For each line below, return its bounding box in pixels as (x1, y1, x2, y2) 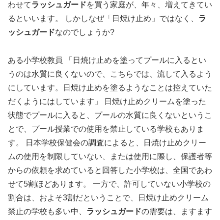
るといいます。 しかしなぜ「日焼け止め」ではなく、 (8, 14, 198, 23)
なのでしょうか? (55, 28, 114, 37)
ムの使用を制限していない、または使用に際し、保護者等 (8, 152, 212, 161)
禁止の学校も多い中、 (8, 207, 86, 216)
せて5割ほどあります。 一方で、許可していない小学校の (8, 179, 211, 188)
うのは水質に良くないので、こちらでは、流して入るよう (8, 69, 212, 78)
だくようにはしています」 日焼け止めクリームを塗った (8, 97, 206, 106)
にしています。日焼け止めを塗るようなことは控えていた (8, 83, 212, 92)
